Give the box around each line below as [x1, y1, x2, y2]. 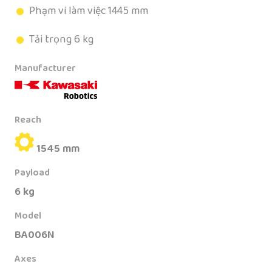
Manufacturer [15, 61, 76, 76]
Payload [15, 165, 50, 181]
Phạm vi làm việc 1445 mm [29, 2, 148, 20]
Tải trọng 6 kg [29, 31, 93, 49]
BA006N [15, 226, 55, 244]
